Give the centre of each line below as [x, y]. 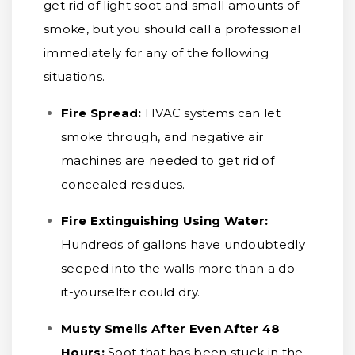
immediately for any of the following [156, 53]
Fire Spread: [101, 113]
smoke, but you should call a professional [172, 29]
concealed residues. [123, 184]
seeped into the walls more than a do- [181, 268]
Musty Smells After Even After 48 [171, 328]
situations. [74, 76]
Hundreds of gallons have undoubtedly [183, 244]
